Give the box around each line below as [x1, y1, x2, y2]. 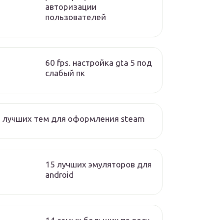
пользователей [45, 12, 106, 22]
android [45, 170, 74, 179]
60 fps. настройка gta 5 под [45, 58, 152, 67]
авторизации [45, 2, 97, 11]
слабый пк [45, 68, 85, 78]
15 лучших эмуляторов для [45, 160, 152, 169]
